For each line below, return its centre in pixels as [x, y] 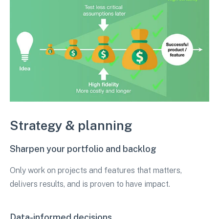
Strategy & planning [71, 126]
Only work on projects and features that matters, [96, 171]
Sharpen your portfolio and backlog [83, 149]
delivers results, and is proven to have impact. [90, 184]
